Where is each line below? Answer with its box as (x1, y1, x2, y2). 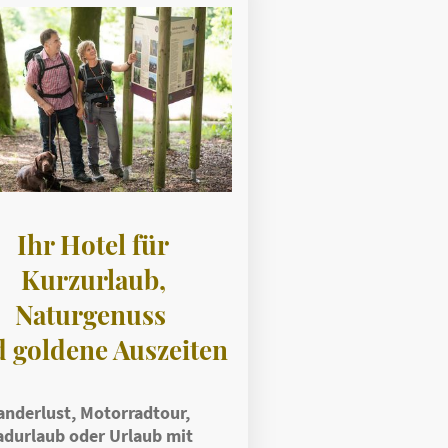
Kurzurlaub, (20, 261, 166, 297)
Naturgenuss (14, 296, 172, 332)
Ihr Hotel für (17, 226, 170, 262)
